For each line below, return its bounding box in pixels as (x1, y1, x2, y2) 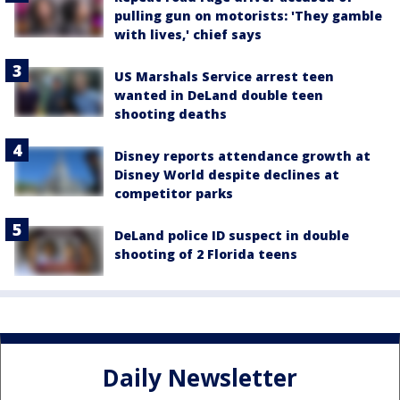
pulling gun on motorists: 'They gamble (114, 6, 382, 24)
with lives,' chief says (114, 25, 262, 43)
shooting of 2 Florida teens (114, 245, 297, 262)
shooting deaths (114, 104, 227, 122)
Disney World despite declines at (114, 165, 339, 183)
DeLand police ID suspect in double (114, 226, 349, 244)
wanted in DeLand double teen (114, 86, 323, 104)
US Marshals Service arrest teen (114, 67, 334, 85)
